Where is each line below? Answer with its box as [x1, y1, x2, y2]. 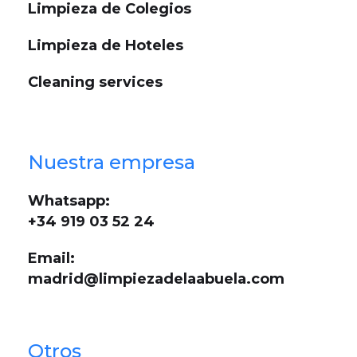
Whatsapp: [27, 191, 110, 210]
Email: [27, 249, 75, 267]
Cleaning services [27, 73, 163, 92]
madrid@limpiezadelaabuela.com [27, 269, 284, 288]
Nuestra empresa [27, 150, 195, 174]
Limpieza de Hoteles [27, 37, 183, 55]
